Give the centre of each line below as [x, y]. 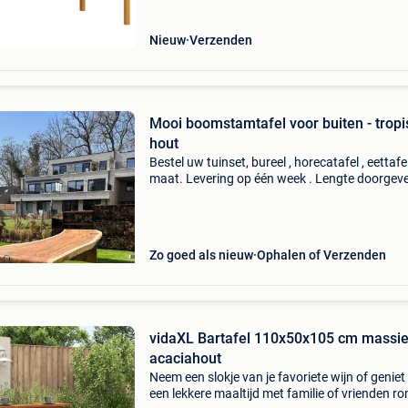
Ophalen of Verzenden [321, 255]
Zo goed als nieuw [201, 255]
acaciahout [185, 358]
